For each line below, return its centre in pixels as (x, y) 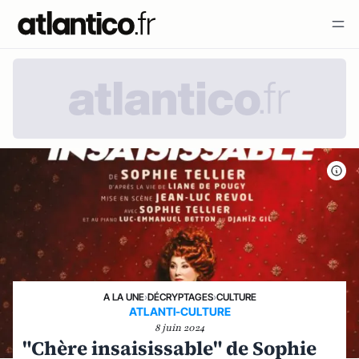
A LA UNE (123, 297)
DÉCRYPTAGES (180, 297)
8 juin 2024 (179, 328)
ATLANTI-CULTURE (179, 311)
